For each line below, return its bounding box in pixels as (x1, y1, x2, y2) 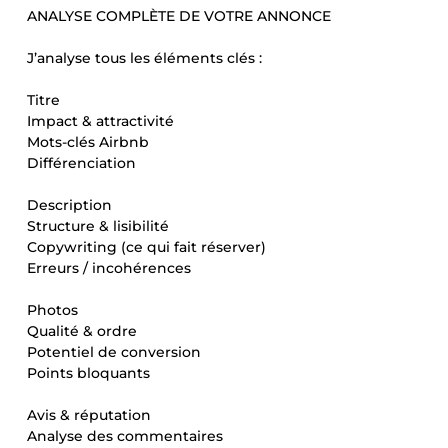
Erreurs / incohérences (27, 259, 191, 277)
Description (27, 196, 112, 214)
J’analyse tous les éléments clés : (27, 49, 262, 67)
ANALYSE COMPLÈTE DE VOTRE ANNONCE (27, 7, 331, 25)
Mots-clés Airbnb (27, 133, 149, 151)
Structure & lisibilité (27, 217, 169, 235)
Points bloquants (27, 364, 150, 382)
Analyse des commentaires (27, 427, 223, 445)
